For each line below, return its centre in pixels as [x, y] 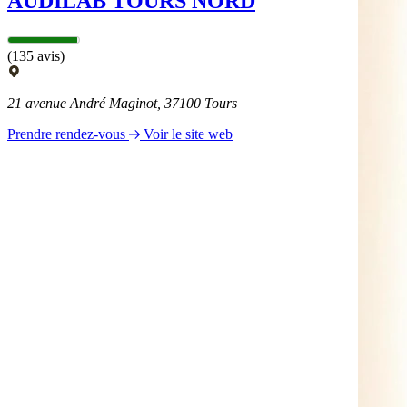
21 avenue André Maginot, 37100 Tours [122, 103]
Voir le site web [188, 134]
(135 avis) [36, 55]
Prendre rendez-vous [68, 134]
